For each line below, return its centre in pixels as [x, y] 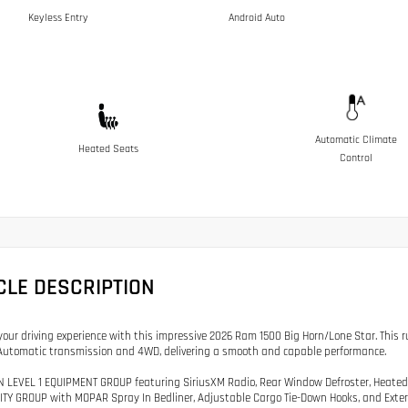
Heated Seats [108, 148]
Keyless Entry [58, 17]
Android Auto [257, 17]
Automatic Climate [356, 139]
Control [356, 158]
